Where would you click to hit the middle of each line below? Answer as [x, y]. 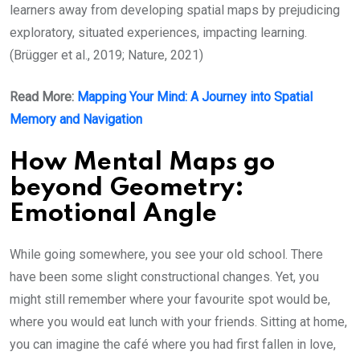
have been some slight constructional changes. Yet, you [164, 277]
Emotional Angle [117, 215]
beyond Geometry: [127, 189]
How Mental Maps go [142, 163]
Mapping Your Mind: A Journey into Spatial [195, 97]
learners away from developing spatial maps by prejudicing [175, 10]
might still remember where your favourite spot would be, [170, 300]
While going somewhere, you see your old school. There [166, 255]
